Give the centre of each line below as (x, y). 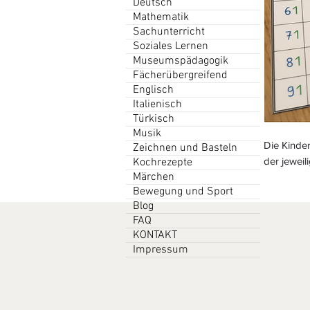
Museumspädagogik (181, 61)
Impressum (161, 250)
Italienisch (157, 104)
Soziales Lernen (171, 46)
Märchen (154, 177)
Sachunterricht (169, 32)
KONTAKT (155, 235)
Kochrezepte (163, 163)
